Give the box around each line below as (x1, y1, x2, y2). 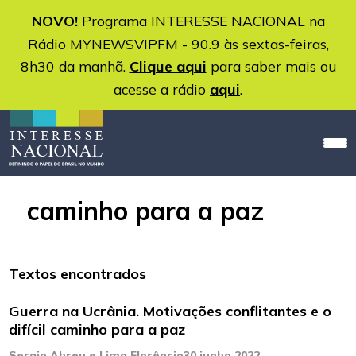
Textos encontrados (9, 265, 147, 284)
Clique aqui (129, 57, 207, 75)
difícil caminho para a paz (9, 320, 186, 339)
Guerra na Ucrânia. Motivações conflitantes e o (9, 302, 332, 321)
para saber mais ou (206, 57, 336, 75)
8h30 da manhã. (20, 57, 130, 75)
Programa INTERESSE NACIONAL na (77, 12, 325, 29)
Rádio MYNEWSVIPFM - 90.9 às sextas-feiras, (27, 35, 329, 52)
